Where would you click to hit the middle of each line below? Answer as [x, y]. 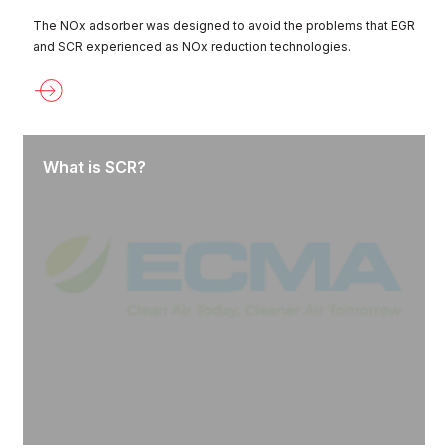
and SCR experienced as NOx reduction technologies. [192, 47]
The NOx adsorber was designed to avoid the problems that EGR [224, 26]
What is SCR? [94, 167]
